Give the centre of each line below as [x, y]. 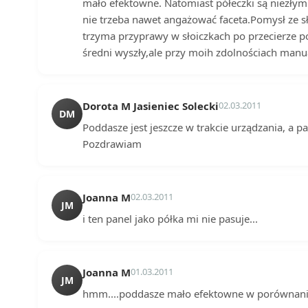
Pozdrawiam [112, 143]
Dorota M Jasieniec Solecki [151, 106]
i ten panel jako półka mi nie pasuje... [170, 218]
